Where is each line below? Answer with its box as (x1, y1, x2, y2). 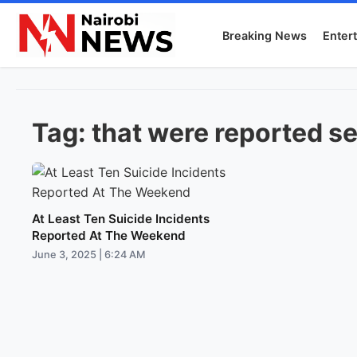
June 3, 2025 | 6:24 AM (32, 249, 145, 261)
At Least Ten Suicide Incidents (32, 211, 210, 226)
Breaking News (222, 28, 308, 42)
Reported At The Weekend (32, 228, 186, 243)
